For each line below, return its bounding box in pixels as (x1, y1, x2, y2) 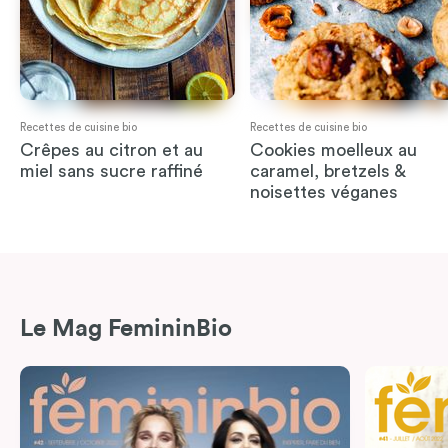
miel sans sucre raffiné (20, 162, 204, 181)
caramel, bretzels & (249, 162, 405, 181)
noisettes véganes (249, 183, 398, 202)
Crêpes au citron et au (20, 141, 204, 160)
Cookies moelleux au (249, 141, 417, 160)
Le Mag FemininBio (20, 317, 232, 342)
